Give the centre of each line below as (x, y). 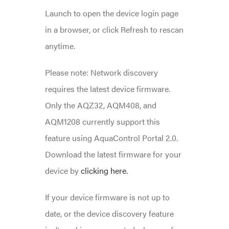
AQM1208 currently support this (102, 121)
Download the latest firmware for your (113, 154)
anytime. (60, 45)
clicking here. (104, 170)
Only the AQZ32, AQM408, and (100, 105)
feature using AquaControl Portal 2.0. (111, 138)
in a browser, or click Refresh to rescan (114, 29)
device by (63, 170)
